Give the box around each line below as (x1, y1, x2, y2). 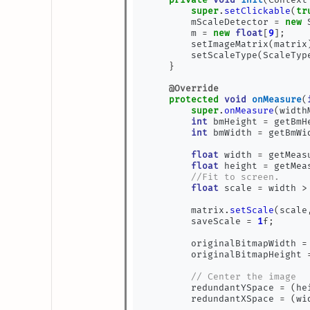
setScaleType (147, 50, 258, 61)
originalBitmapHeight (147, 249, 308, 260)
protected (169, 94, 219, 105)
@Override (169, 83, 219, 94)
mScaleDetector (147, 17, 275, 28)
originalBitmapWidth (147, 238, 302, 249)
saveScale (147, 216, 247, 227)
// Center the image (191, 271, 297, 282)
